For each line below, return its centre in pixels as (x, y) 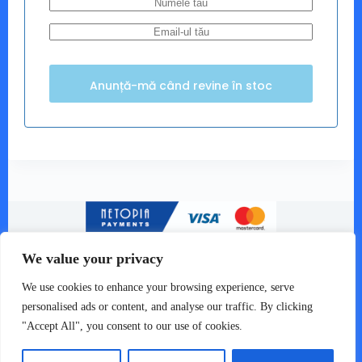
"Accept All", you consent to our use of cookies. (132, 326)
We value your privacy (93, 259)
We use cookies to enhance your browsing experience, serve (158, 287)
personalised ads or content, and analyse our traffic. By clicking (167, 307)
